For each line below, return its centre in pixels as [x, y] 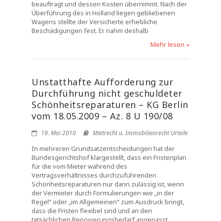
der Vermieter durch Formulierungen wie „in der [103, 193]
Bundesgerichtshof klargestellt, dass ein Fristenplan [109, 157]
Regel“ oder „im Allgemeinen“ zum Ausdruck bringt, [108, 202]
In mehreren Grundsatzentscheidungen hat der [103, 148]
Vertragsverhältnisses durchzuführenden [94, 175]
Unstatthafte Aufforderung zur [103, 82]
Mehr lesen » [170, 44]
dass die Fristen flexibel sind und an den [92, 211]
